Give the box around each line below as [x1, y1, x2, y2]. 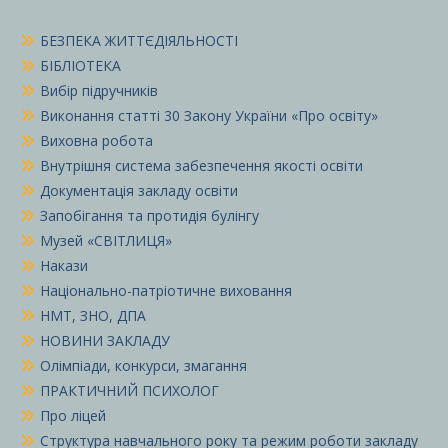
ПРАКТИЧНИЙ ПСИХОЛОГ [40, 381, 219, 401]
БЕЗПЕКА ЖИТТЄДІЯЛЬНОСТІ [40, 31, 238, 51]
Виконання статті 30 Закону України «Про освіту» [40, 106, 378, 126]
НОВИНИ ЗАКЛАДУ [40, 331, 170, 351]
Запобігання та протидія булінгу [40, 206, 259, 226]
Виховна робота [40, 131, 153, 151]
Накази [40, 256, 88, 276]
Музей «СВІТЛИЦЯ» [40, 231, 172, 251]
